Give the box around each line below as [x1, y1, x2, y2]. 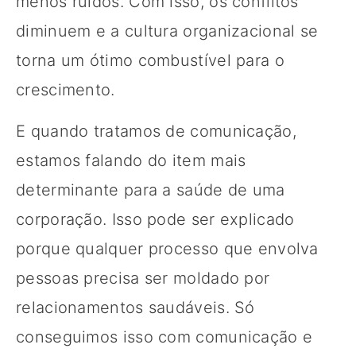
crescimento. [16, 79, 115, 99]
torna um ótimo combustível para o [16, 50, 284, 70]
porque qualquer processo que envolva [16, 238, 319, 258]
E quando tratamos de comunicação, [16, 121, 296, 141]
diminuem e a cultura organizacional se [16, 21, 319, 41]
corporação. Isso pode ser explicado [16, 209, 295, 229]
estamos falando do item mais [16, 150, 246, 170]
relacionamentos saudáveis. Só [16, 297, 255, 317]
